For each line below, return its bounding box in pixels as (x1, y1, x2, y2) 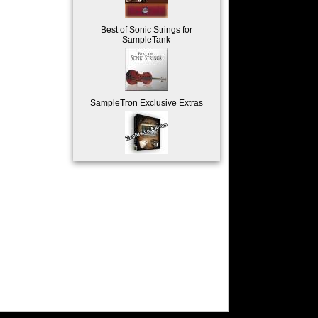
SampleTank (122, 35, 171, 45)
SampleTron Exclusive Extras (89, 98, 203, 108)
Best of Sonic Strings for (100, 25, 192, 35)
